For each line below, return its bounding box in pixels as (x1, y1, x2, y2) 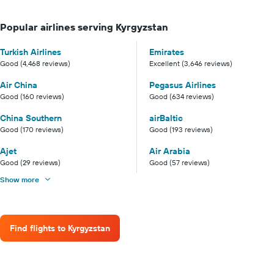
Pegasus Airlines (149, 79, 216, 91)
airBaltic (149, 112, 183, 124)
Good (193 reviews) (149, 124, 213, 134)
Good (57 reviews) (149, 157, 210, 167)
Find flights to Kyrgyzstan (10, 223, 110, 234)
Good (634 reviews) (149, 91, 214, 101)
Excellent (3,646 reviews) (149, 58, 232, 68)
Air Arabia (149, 145, 190, 157)
